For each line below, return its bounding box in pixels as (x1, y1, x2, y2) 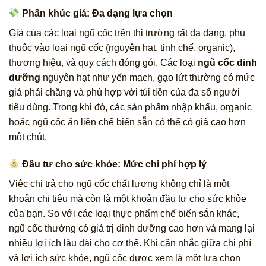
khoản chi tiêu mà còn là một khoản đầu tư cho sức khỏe (9, 193, 246, 204)
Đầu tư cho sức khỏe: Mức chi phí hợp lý (20, 159, 207, 169)
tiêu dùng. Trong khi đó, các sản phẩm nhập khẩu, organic (9, 102, 252, 112)
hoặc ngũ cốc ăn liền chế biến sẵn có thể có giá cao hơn (9, 116, 246, 127)
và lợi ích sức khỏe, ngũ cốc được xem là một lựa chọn (9, 252, 240, 263)
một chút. (9, 131, 47, 142)
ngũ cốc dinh (198, 57, 257, 68)
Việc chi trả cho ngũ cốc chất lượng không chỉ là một (9, 178, 229, 189)
